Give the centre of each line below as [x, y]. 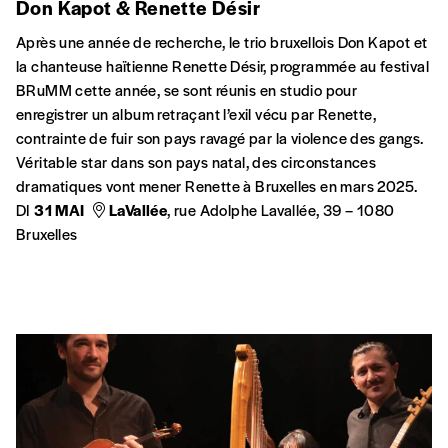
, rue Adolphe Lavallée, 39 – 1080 [281, 209]
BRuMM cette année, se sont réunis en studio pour [187, 89]
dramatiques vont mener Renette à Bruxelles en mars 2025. [217, 185]
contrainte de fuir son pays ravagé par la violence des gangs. [220, 137]
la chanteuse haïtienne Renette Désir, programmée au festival [222, 65]
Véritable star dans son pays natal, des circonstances [196, 161]
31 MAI [59, 209]
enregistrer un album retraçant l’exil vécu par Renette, [196, 113]
